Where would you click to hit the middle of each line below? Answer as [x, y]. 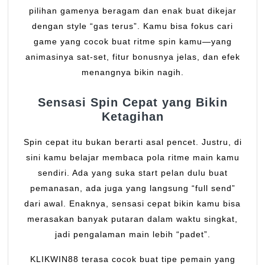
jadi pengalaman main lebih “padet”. [132, 235]
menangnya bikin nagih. [132, 72]
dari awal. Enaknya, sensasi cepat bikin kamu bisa [132, 204]
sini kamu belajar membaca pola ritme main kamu [132, 158]
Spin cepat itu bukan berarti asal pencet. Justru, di [132, 142]
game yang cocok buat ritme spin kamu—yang [132, 42]
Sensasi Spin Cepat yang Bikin [132, 103]
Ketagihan [132, 117]
